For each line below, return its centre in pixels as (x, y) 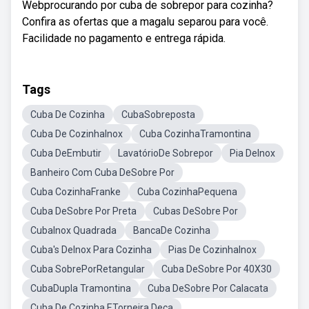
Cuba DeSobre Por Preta (83, 211)
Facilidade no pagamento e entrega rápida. (124, 38)
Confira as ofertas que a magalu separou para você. (145, 22)
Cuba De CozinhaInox (77, 134)
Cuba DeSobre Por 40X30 (217, 269)
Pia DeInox (252, 153)
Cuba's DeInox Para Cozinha (91, 250)
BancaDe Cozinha (172, 230)
